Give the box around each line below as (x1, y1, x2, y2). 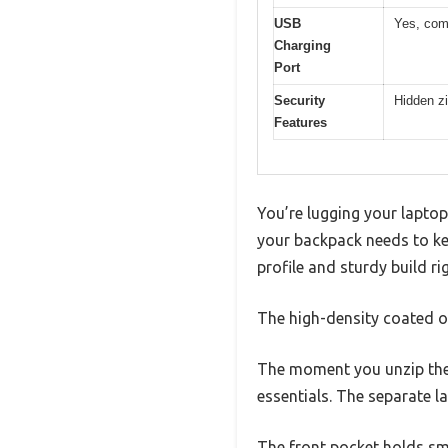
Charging (274, 37, 331, 53)
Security (274, 92, 325, 108)
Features (274, 114, 327, 130)
